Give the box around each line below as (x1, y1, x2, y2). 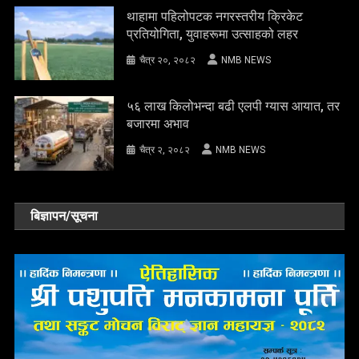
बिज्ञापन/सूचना (30, 208, 99, 224)
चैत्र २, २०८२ (139, 144, 191, 156)
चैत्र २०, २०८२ (139, 54, 196, 66)
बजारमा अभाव (127, 116, 190, 132)
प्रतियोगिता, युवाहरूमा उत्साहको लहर (127, 26, 299, 42)
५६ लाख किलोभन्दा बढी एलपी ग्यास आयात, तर (127, 99, 341, 115)
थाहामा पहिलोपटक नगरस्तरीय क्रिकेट (127, 8, 304, 24)
